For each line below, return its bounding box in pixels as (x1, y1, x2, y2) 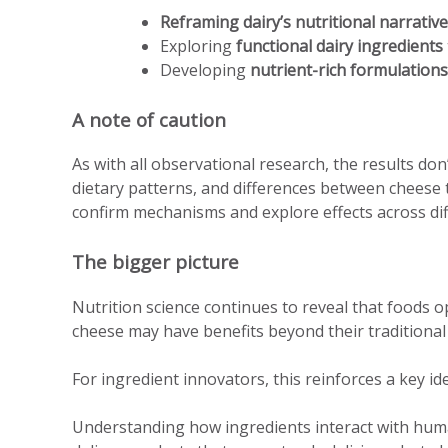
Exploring (160, 34, 236, 57)
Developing (160, 58, 250, 81)
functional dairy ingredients (236, 34, 443, 57)
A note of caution (72, 106, 226, 132)
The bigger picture (72, 249, 239, 275)
